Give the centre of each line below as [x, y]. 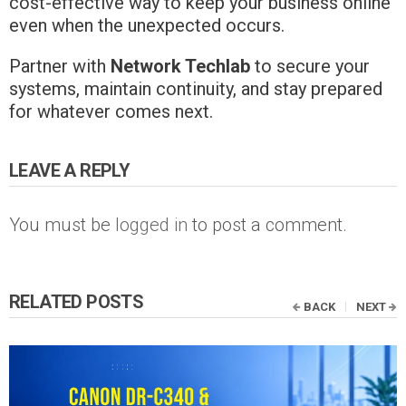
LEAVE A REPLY [70, 170]
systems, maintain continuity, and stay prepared [196, 88]
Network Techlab [180, 66]
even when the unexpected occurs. [147, 25]
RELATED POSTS [77, 301]
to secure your [310, 66]
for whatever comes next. [111, 111]
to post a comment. [267, 224]
